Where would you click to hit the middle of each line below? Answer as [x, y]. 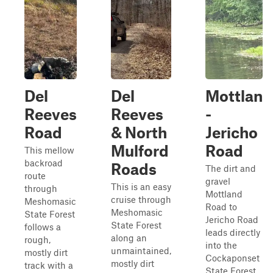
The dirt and [231, 168]
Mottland [224, 194]
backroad [44, 163]
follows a [43, 227]
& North [139, 132]
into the [221, 245]
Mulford [140, 151]
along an [129, 238]
